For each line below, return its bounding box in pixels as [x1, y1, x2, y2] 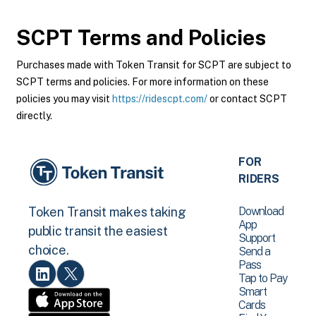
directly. [16, 110, 52, 121]
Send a [238, 245, 271, 258]
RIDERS [238, 172, 279, 186]
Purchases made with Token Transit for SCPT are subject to [16, 59, 291, 71]
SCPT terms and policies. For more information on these [16, 76, 269, 87]
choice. [28, 243, 69, 258]
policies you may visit [16, 93, 112, 104]
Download [238, 205, 284, 218]
